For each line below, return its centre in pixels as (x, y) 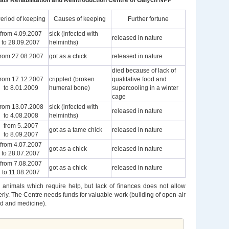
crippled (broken (72, 79)
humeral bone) (70, 88)
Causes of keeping (80, 19)
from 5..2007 (21, 126)
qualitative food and (139, 79)
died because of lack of (144, 71)
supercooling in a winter (145, 88)
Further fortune (148, 19)
